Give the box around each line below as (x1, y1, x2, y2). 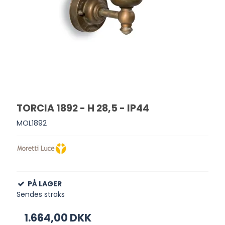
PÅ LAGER (28, 178, 62, 189)
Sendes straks (17, 189, 65, 199)
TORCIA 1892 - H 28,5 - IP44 (17, 101, 150, 116)
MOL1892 (17, 118, 47, 128)
